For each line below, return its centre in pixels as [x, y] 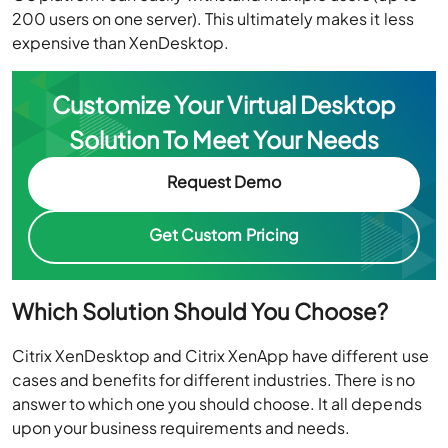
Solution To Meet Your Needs [224, 139]
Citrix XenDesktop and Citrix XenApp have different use [220, 355]
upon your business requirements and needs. [183, 427]
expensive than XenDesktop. [122, 42]
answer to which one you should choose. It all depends [217, 403]
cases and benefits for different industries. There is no [213, 379]
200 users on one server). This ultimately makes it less [213, 18]
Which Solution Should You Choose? [202, 310]
